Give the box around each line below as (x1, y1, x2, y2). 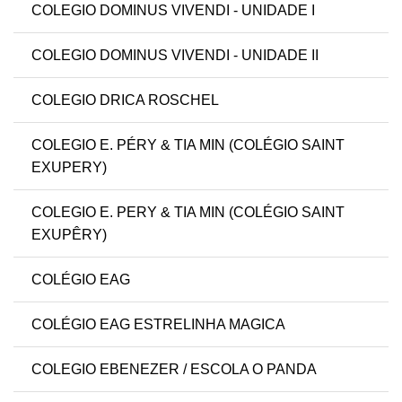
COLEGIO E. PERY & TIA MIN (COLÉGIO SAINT (31, 205, 345, 221)
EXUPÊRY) (31, 227, 107, 243)
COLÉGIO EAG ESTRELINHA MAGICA (31, 317, 285, 333)
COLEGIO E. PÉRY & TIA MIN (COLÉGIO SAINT (31, 137, 345, 153)
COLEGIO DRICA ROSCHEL (31, 92, 219, 109)
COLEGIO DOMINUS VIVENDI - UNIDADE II (31, 48, 319, 64)
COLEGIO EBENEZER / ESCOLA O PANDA (31, 362, 317, 378)
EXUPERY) (31, 160, 107, 176)
